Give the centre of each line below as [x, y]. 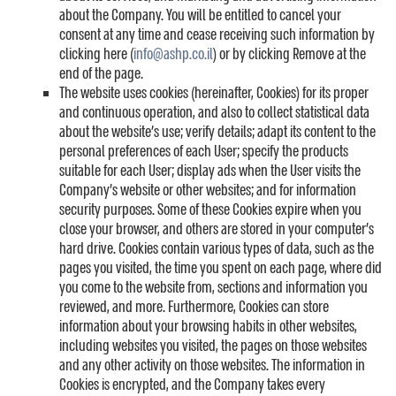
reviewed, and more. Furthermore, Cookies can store [194, 307]
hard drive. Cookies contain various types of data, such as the [217, 249]
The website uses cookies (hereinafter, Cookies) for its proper [214, 93]
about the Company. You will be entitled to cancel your [200, 15]
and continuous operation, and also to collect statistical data [214, 113]
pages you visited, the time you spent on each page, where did [221, 268]
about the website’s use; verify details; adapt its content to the [217, 132]
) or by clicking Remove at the [289, 54]
